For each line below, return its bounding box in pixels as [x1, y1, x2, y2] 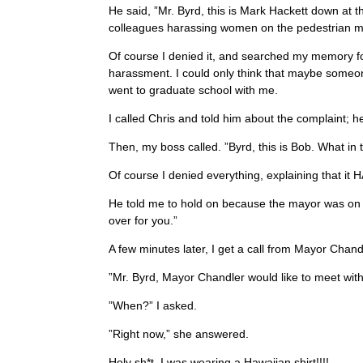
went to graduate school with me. [109, 83, 279, 96]
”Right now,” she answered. [109, 327, 250, 340]
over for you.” [109, 213, 178, 227]
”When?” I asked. [109, 298, 198, 312]
